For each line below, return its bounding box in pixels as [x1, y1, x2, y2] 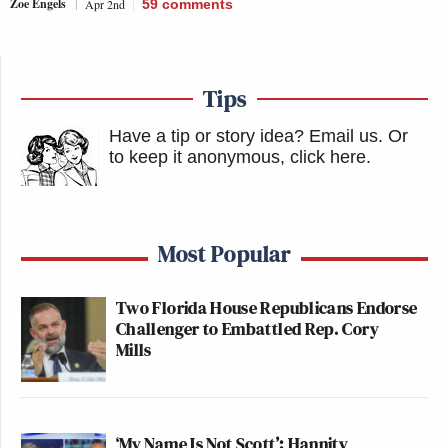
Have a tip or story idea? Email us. [109, 125, 383, 146]
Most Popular [158, 236, 291, 270]
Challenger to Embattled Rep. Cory [116, 315, 379, 341]
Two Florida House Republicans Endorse [116, 294, 418, 320]
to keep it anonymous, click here [109, 146, 366, 167]
